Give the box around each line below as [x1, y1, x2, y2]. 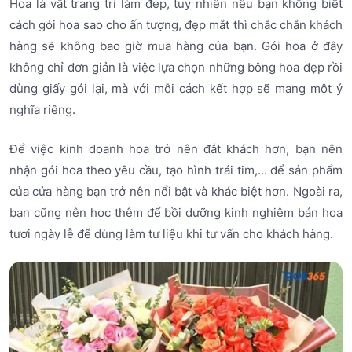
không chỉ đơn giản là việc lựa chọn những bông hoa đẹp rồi [9, 60, 343, 75]
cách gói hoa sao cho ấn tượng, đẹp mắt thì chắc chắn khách [9, 17, 343, 33]
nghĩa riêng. [9, 102, 75, 118]
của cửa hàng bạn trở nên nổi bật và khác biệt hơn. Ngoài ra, [9, 183, 343, 199]
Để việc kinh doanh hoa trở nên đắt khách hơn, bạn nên [9, 141, 343, 156]
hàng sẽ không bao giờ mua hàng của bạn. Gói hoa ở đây [9, 38, 343, 54]
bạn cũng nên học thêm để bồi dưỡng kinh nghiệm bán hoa [9, 204, 343, 220]
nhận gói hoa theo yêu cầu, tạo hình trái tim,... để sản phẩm [9, 162, 343, 178]
